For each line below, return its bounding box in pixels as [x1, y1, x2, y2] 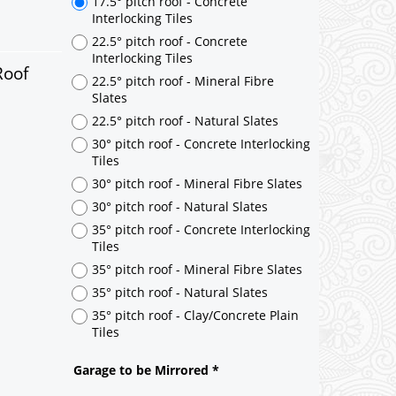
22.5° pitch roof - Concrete [92, 144, 247, 162]
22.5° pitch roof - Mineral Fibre [92, 184, 274, 202]
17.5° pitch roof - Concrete [92, 104, 247, 122]
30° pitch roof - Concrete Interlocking [92, 247, 310, 264]
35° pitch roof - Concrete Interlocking [92, 332, 310, 350]
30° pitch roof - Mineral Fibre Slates [92, 286, 302, 304]
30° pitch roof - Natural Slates [92, 309, 268, 327]
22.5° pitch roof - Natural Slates [92, 224, 278, 241]
